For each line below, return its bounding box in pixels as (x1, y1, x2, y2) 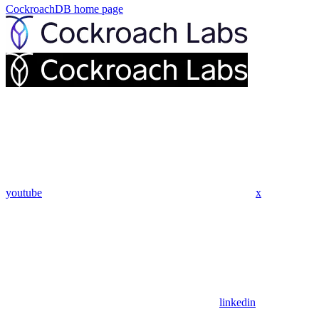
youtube (6, 186, 42, 199)
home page (71, 2, 123, 15)
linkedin (219, 296, 256, 308)
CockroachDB (6, 2, 71, 15)
